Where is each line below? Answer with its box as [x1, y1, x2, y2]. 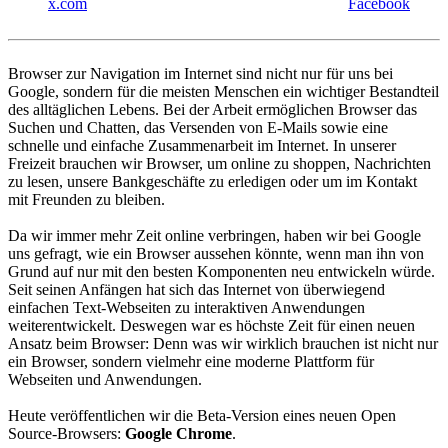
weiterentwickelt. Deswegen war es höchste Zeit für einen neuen [8, 317, 415, 335]
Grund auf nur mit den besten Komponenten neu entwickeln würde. [8, 263, 435, 281]
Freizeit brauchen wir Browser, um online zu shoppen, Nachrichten [8, 155, 431, 173]
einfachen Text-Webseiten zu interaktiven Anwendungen [8, 299, 365, 317]
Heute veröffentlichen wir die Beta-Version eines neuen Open [8, 407, 396, 425]
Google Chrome [125, 425, 232, 443]
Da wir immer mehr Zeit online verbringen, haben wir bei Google [8, 227, 421, 245]
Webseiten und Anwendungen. [8, 371, 202, 389]
